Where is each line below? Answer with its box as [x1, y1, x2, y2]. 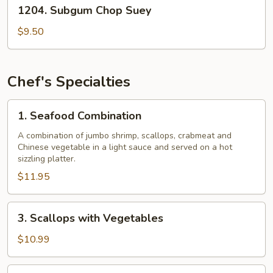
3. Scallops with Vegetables [18, 211, 163, 225]
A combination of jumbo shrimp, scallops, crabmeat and [18, 130, 232, 141]
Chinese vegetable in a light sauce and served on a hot [18, 141, 232, 153]
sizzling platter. [18, 153, 76, 165]
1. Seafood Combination [18, 108, 141, 123]
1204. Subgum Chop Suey [18, 3, 151, 18]
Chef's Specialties [7, 72, 130, 91]
